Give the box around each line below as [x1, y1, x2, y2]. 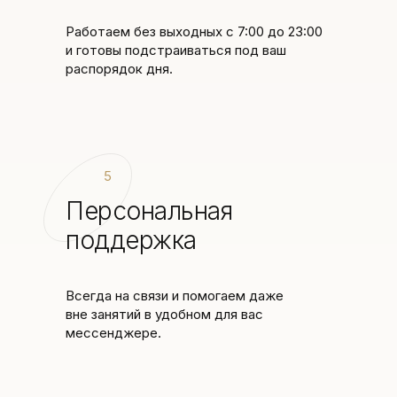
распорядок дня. [66, 60, 173, 77]
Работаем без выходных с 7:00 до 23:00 [66, 23, 323, 40]
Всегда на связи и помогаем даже [66, 287, 284, 304]
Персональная [66, 196, 232, 226]
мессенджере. [66, 324, 161, 341]
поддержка [66, 225, 197, 255]
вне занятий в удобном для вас [66, 306, 263, 323]
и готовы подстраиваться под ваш [66, 42, 286, 58]
